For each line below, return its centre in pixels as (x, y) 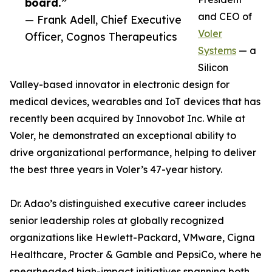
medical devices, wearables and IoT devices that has (135, 102)
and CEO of (225, 17)
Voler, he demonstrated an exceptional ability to (123, 136)
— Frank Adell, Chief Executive (103, 20)
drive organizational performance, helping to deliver (133, 153)
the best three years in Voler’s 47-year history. (116, 170)
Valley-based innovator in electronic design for (120, 85)
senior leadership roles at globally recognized (117, 221)
